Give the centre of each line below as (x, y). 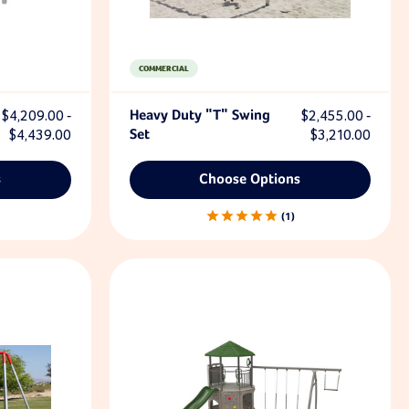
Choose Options (250, 179)
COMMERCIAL (163, 68)
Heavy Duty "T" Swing (199, 115)
